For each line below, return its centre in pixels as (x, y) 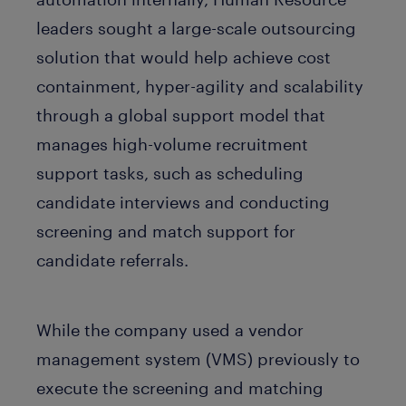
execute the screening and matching (180, 387)
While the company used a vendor (170, 329)
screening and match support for (166, 231)
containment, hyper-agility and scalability (200, 86)
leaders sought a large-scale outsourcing (196, 28)
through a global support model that (181, 115)
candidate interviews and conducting (183, 202)
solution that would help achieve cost (184, 57)
